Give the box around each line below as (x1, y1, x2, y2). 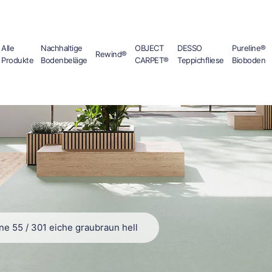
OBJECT (135, 43, 163, 53)
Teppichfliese (177, 55, 224, 66)
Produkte (1, 55, 33, 66)
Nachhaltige (41, 43, 83, 53)
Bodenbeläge (41, 55, 87, 66)
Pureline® (232, 43, 266, 53)
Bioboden (232, 55, 265, 66)
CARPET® (135, 55, 169, 66)
